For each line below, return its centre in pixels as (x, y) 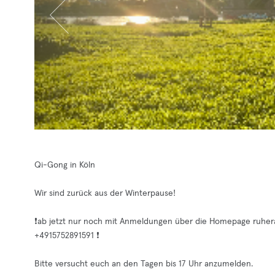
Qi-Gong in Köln (65, 165)
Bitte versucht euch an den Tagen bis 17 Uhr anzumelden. (144, 264)
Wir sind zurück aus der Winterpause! (105, 193)
